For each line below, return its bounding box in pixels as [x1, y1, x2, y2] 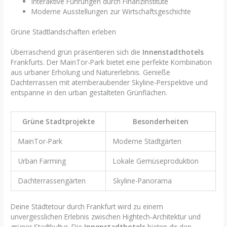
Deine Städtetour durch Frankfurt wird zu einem [11, 201, 164, 211]
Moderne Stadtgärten [112, 136, 181, 146]
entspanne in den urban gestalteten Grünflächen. [11, 88, 168, 98]
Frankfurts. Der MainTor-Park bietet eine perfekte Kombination [11, 57, 212, 67]
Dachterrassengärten [18, 176, 86, 186]
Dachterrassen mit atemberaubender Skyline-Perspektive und [11, 78, 208, 88]
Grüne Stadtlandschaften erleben [11, 27, 117, 37]
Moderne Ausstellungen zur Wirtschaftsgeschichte [31, 6, 192, 16]
